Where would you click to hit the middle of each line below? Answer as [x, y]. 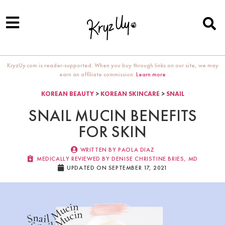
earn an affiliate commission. [98, 74]
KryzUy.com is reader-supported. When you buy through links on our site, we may [113, 65]
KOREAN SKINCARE [130, 94]
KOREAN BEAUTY [67, 94]
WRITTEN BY [98, 150]
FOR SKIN [113, 132]
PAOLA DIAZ [135, 150]
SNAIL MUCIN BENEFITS [113, 116]
